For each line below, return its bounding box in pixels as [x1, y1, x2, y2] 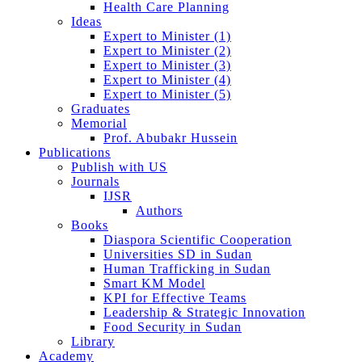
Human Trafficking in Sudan [103, 261, 271, 276]
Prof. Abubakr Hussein [103, 130, 238, 145]
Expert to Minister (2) [103, 43, 231, 57]
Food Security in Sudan [103, 319, 242, 334]
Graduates [71, 101, 130, 116]
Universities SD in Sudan [103, 246, 252, 261]
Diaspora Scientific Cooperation [103, 232, 292, 246]
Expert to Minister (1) [103, 28, 231, 43]
